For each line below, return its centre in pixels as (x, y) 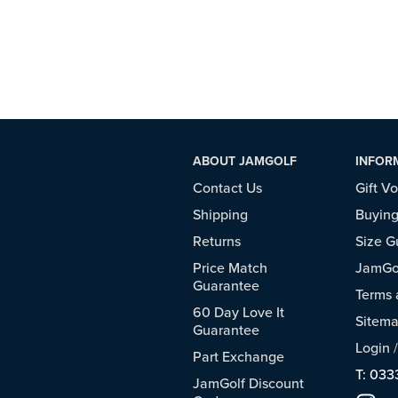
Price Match (230, 268)
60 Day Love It (239, 313)
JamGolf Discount (248, 384)
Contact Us (227, 188)
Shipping (220, 215)
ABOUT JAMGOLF (245, 162)
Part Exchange (239, 357)
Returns (217, 242)
